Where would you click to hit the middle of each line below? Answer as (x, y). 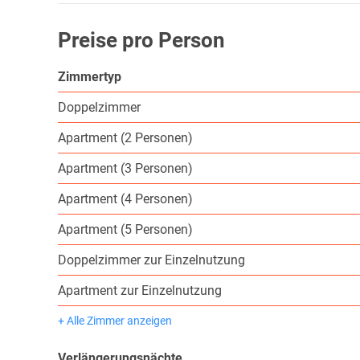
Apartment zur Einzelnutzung (140, 291)
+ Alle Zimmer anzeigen (115, 321)
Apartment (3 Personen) (125, 169)
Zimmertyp (90, 77)
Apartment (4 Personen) (125, 199)
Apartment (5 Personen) (125, 230)
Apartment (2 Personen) (125, 138)
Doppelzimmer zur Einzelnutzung (151, 260)
